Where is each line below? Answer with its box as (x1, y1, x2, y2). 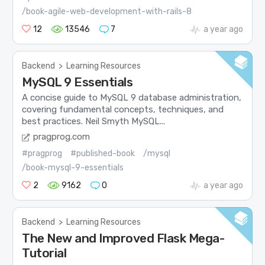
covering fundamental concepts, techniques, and (22, 104, 224, 115)
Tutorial (22, 245, 67, 261)
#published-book (70, 148, 135, 159)
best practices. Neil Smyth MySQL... (22, 115, 166, 127)
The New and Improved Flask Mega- (22, 231, 225, 246)
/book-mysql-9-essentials (22, 163, 124, 173)
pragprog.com (33, 131, 91, 143)
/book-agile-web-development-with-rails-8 (22, 6, 192, 17)
